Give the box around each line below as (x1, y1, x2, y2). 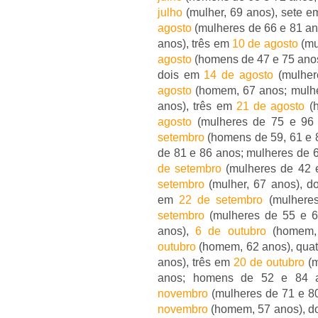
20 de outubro (233, 256, 305, 268)
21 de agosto (236, 100, 305, 112)
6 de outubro (195, 225, 266, 237)
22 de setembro (179, 194, 263, 206)
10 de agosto (231, 38, 298, 50)
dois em (158, 69, 204, 81)
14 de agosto (204, 69, 273, 81)
